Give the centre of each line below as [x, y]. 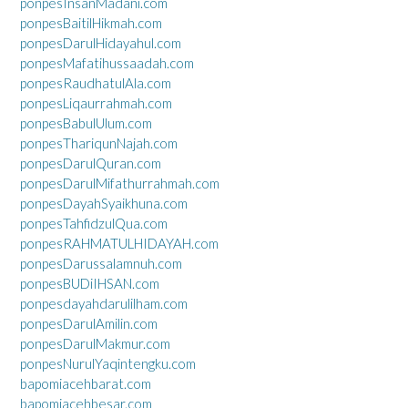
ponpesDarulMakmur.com [95, 343]
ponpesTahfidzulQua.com [94, 223]
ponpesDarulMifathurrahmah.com [120, 183]
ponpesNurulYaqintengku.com [108, 363]
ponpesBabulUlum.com [86, 123]
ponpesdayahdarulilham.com [104, 303]
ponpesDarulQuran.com [91, 163]
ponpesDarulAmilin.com [89, 323]
